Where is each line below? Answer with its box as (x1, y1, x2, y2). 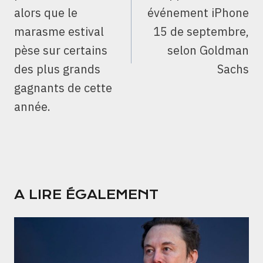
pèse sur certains (14, 42, 107, 59)
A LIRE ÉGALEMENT (14, 187, 159, 203)
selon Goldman (167, 42, 249, 59)
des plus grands (14, 61, 100, 77)
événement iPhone (147, 5, 249, 21)
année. (14, 99, 50, 115)
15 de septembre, (153, 23, 249, 40)
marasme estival (14, 23, 104, 40)
